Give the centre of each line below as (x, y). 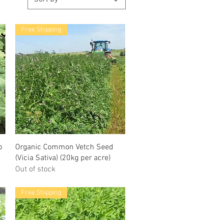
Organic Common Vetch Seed (64, 148)
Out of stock (35, 170)
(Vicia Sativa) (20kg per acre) (63, 158)
